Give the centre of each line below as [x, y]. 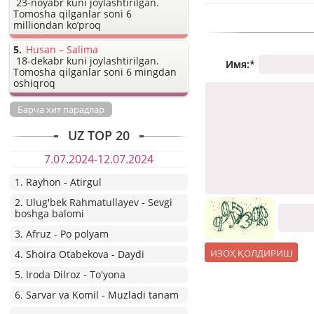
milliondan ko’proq [57, 25]
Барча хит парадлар [61, 109]
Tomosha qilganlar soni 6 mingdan [95, 72]
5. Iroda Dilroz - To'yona [70, 274]
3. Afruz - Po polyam [62, 234]
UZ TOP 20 [99, 135]
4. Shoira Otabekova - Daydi [80, 254]
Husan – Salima [62, 49]
